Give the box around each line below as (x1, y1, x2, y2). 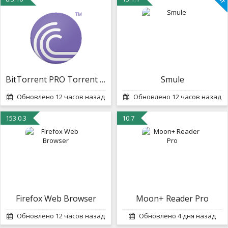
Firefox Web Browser (15, 193, 96, 204)
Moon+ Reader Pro (136, 193, 209, 204)
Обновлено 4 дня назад (137, 211, 216, 220)
